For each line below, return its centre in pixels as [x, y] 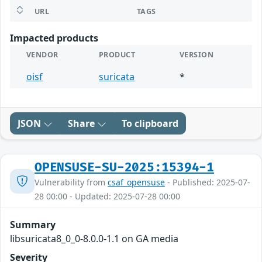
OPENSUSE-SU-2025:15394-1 [125, 168]
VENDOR [42, 55]
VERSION [197, 55]
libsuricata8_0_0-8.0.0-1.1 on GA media [94, 239]
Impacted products [54, 38]
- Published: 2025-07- [208, 182]
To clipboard [150, 124]
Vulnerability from [71, 182]
